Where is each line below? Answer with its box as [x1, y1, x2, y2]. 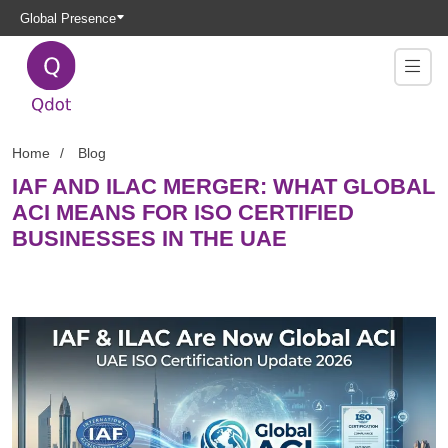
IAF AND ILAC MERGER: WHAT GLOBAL [12, 174, 435, 199]
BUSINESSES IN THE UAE [12, 226, 287, 251]
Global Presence [20, 10, 116, 26]
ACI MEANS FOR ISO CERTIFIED [12, 200, 354, 225]
